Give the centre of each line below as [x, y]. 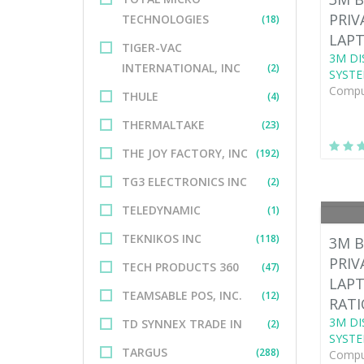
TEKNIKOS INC [162, 238]
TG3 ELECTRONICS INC [184, 182]
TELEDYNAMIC [161, 210]
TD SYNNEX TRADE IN [182, 324]
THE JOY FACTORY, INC [185, 153]
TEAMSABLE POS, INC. [182, 295]
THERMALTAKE [163, 125]
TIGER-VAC [152, 48]
